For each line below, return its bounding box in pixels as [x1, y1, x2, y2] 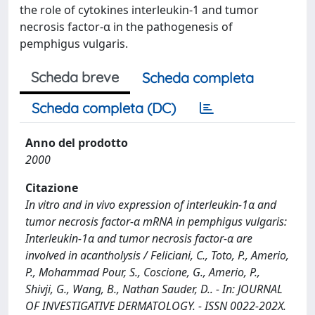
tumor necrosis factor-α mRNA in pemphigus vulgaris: [25, 214, 287, 229]
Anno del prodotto [25, 135, 128, 150]
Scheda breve [31, 68, 119, 86]
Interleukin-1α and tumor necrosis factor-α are [25, 231, 252, 246]
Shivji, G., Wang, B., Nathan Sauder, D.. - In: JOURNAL [25, 281, 283, 297]
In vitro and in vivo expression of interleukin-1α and [25, 197, 276, 212]
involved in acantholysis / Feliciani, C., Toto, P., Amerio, [25, 247, 289, 263]
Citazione [25, 180, 78, 195]
